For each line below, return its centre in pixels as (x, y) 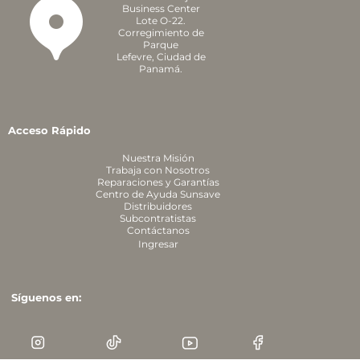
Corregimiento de (161, 33)
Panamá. (161, 69)
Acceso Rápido (49, 130)
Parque (161, 45)
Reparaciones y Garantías (158, 182)
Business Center (161, 8)
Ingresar (158, 244)
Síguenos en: (48, 297)
